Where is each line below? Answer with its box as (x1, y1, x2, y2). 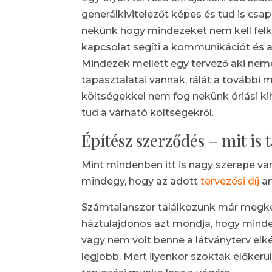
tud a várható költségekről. (81, 107, 214, 119)
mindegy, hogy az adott (81, 175, 201, 188)
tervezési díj (200, 175, 260, 188)
